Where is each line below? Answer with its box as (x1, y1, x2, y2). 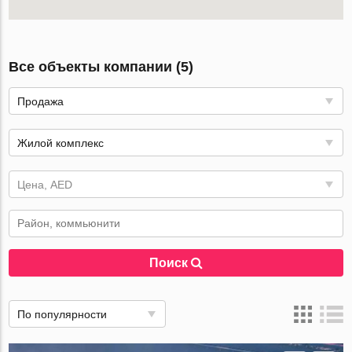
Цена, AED (17, 178, 73, 191)
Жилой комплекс (17, 137, 104, 149)
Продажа (17, 95, 64, 108)
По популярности (17, 308, 108, 321)
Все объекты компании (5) (9, 59, 194, 75)
